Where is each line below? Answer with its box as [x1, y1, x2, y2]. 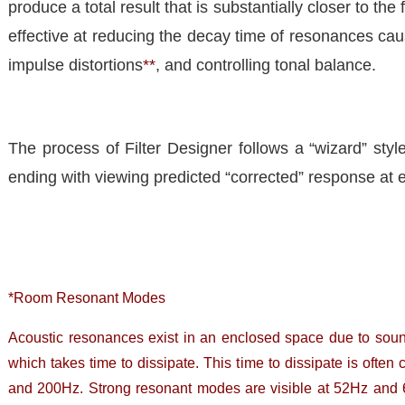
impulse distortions [8, 55, 143, 74]
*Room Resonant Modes [8, 289, 165, 306]
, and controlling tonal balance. [155, 55, 376, 74]
